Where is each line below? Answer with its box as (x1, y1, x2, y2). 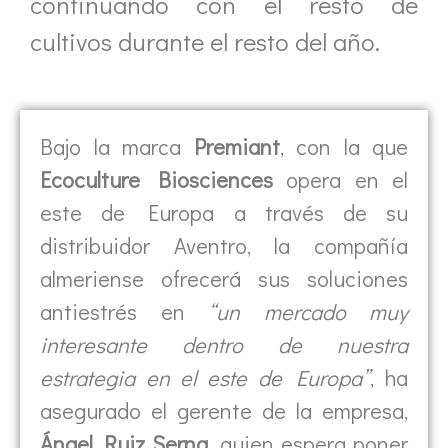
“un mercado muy (208, 296, 408, 326)
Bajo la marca (40, 131, 194, 161)
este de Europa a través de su (40, 197, 408, 227)
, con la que (279, 131, 408, 161)
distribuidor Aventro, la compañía (40, 230, 408, 260)
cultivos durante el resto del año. (30, 24, 380, 58)
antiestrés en (40, 296, 208, 326)
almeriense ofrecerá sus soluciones (40, 263, 408, 293)
